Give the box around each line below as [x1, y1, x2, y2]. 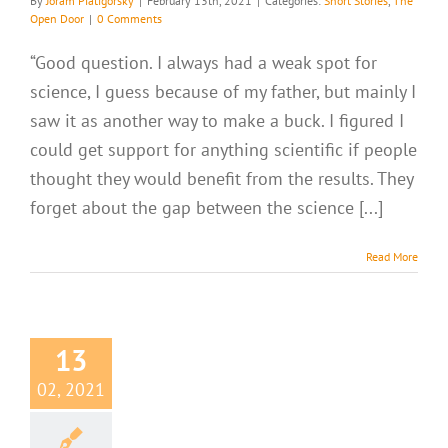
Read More [366, 249, 418, 264]
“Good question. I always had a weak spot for [30, 51, 377, 74]
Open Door [30, 11, 84, 26]
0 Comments [97, 11, 162, 26]
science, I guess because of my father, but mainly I [30, 80, 416, 103]
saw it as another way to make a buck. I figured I [30, 109, 404, 132]
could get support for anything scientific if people [30, 138, 417, 161]
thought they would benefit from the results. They [30, 167, 413, 190]
